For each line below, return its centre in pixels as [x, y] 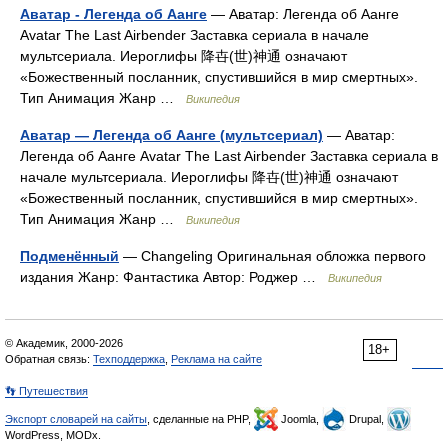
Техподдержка [129, 359]
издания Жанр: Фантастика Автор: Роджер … [174, 277]
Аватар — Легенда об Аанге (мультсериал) [171, 135]
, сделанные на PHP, [200, 419]
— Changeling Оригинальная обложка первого [272, 256]
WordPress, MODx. [53, 435]
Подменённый [69, 256]
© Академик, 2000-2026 [64, 343]
